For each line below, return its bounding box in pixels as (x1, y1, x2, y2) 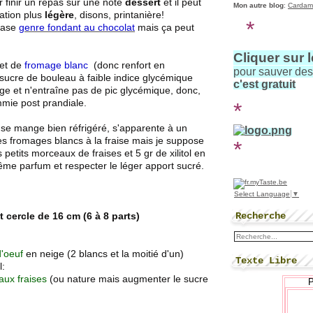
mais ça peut (135, 22, 194, 34)
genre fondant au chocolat (19, 22, 135, 34)
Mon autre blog (233, 1, 284, 9)
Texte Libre (235, 254, 297, 266)
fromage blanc (24, 59, 91, 71)
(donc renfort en (91, 59, 165, 71)
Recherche (235, 210, 286, 221)
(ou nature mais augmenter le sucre (50, 273, 208, 285)
